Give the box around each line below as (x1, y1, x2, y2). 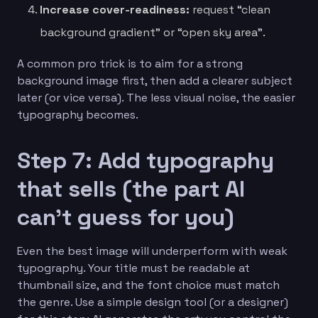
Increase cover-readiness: (40, 1, 190, 17)
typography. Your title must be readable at (17, 260, 250, 275)
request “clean (190, 1, 270, 17)
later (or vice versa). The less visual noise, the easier (17, 89, 295, 105)
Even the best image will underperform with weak (17, 243, 287, 258)
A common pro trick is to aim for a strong (17, 55, 243, 71)
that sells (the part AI (17, 174, 245, 203)
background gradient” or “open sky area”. (40, 24, 265, 40)
